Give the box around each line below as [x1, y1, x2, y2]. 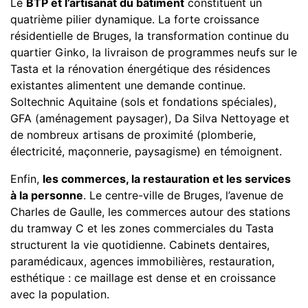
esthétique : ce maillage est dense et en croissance [10, 271, 276, 285]
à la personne [10, 188, 83, 202]
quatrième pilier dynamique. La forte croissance [10, 12, 259, 26]
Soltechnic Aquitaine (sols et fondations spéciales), [10, 95, 276, 109]
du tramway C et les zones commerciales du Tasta [10, 221, 274, 235]
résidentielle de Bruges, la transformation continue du [10, 29, 289, 43]
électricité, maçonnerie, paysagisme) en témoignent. [10, 144, 282, 158]
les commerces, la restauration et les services [43, 172, 291, 186]
